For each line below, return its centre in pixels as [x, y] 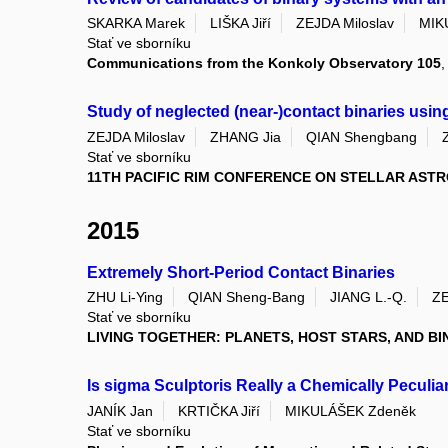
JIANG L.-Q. [368, 297]
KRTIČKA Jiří [219, 410]
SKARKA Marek [136, 23]
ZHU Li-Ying [125, 297]
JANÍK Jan [120, 410]
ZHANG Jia [245, 136]
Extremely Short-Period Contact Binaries [241, 272]
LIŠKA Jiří [240, 23]
